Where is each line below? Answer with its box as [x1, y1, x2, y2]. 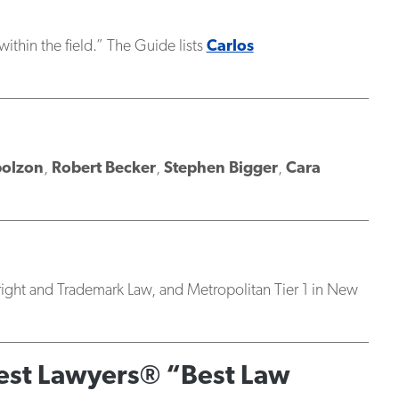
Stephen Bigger [163, 160, 278, 177]
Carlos [206, 38, 254, 55]
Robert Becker [51, 160, 156, 177]
